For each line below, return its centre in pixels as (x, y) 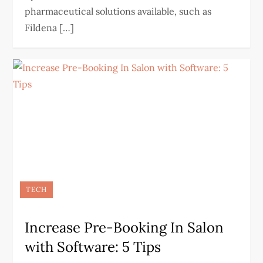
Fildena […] (50, 28)
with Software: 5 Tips (93, 247)
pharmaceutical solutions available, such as (118, 11)
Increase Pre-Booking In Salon (124, 227)
